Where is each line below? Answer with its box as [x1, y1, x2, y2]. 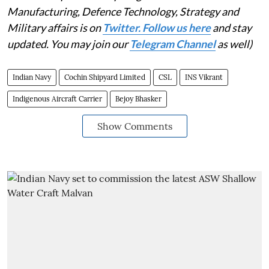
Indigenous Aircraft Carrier [13, 94, 102, 103]
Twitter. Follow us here [103, 20, 211, 34]
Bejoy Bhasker [115, 94, 162, 103]
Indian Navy [13, 72, 51, 82]
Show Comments [97, 119, 172, 132]
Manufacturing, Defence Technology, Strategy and [7, 4, 239, 18]
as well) [216, 37, 252, 50]
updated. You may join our [7, 37, 130, 50]
